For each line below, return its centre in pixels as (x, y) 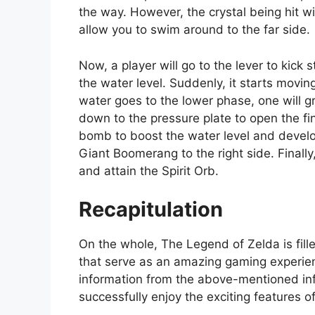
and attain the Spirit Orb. (149, 171)
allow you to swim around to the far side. (194, 30)
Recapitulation (151, 210)
